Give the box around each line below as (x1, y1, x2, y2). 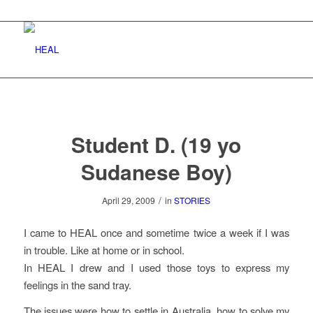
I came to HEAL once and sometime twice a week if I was (23, 224, 290, 240)
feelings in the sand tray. (23, 277, 131, 292)
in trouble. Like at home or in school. (23, 242, 184, 257)
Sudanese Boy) (80, 156, 232, 187)
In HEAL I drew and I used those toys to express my (23, 259, 290, 275)
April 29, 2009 (102, 194, 156, 206)
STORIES (174, 194, 211, 206)
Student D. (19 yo (71, 129, 242, 159)
